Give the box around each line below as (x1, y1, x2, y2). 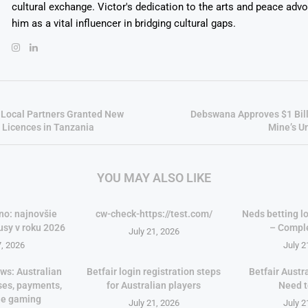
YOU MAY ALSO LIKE (96, 170, 211, 186)
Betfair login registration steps (87, 266, 221, 278)
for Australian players (107, 280, 201, 291)
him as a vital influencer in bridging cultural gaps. (11, 17, 236, 30)
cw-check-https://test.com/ (95, 208, 212, 220)
